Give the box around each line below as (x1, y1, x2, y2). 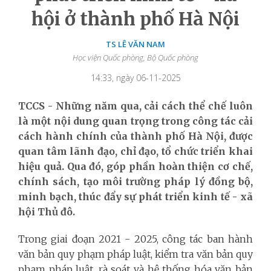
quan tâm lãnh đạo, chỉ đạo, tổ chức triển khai (18, 145, 253, 157)
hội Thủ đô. (18, 205, 75, 218)
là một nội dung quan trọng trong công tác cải (18, 114, 253, 127)
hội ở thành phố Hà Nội (31, 7, 240, 30)
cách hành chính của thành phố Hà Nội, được (18, 129, 253, 142)
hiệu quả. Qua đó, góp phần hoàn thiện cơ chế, (18, 160, 253, 172)
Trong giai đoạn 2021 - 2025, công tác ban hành (18, 232, 253, 245)
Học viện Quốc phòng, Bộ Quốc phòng (73, 51, 198, 63)
